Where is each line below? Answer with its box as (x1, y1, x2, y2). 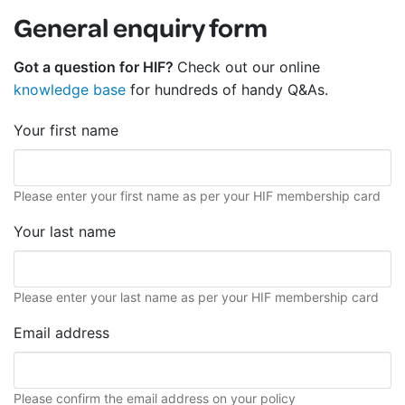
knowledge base (14, 80, 126, 99)
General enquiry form (14, 10, 268, 44)
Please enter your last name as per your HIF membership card (14, 288, 379, 305)
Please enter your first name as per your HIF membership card (14, 187, 381, 203)
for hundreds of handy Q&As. (126, 80, 328, 99)
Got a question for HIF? (14, 58, 177, 77)
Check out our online (177, 58, 320, 77)
